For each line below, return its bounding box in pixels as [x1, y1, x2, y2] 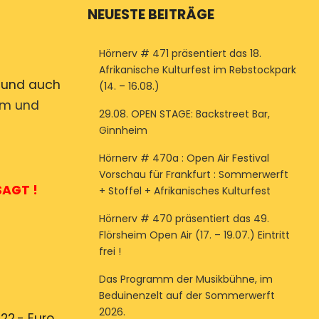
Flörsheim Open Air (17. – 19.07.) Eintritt [98, 228, 290, 242]
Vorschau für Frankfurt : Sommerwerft [98, 167, 288, 182]
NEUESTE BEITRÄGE [87, 5, 214, 24]
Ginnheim [98, 123, 147, 137]
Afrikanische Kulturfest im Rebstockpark [98, 63, 296, 77]
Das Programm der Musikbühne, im [98, 272, 273, 286]
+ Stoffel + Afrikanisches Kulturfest [98, 184, 271, 198]
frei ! [98, 244, 121, 258]
